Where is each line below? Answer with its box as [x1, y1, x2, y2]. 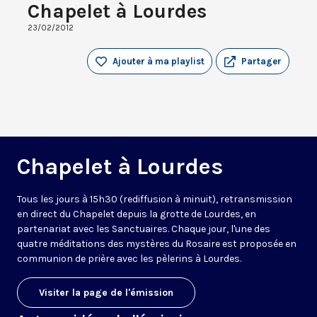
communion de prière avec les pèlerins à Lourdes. [17, 253, 241, 265]
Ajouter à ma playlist [113, 56, 204, 67]
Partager [241, 56, 282, 67]
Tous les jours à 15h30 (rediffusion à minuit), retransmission [17, 193, 292, 206]
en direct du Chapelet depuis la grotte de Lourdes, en [17, 208, 256, 221]
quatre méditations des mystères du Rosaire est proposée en [17, 238, 296, 250]
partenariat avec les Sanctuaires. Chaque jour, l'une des [17, 223, 270, 236]
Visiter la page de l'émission [39, 287, 173, 299]
